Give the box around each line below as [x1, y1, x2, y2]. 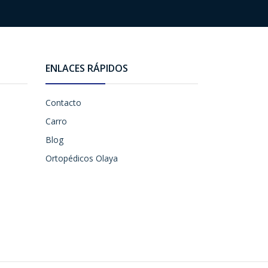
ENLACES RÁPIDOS [45, 62, 128, 75]
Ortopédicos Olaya [45, 153, 118, 164]
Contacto [45, 97, 81, 108]
